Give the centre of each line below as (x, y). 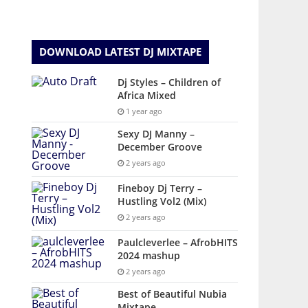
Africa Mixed (147, 95)
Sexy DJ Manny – (156, 134)
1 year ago (143, 111)
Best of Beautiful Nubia (172, 294)
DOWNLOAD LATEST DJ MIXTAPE (120, 52)
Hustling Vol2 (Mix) (162, 201)
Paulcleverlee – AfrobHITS (178, 242)
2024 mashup (149, 255)
